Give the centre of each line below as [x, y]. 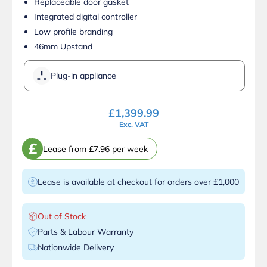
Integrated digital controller [86, 17]
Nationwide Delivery [76, 248]
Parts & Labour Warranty [86, 232]
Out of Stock [62, 217]
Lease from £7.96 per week [95, 149]
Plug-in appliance [83, 76]
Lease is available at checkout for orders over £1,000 [138, 182]
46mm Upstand [63, 47]
